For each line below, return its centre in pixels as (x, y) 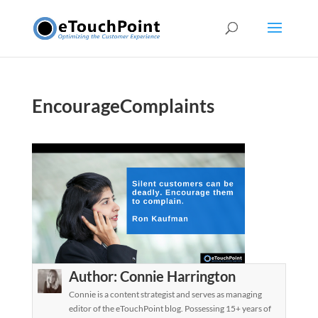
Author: (95, 276)
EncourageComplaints (123, 106)
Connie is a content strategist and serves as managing (166, 294)
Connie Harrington (178, 276)
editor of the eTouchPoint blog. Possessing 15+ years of (170, 308)
